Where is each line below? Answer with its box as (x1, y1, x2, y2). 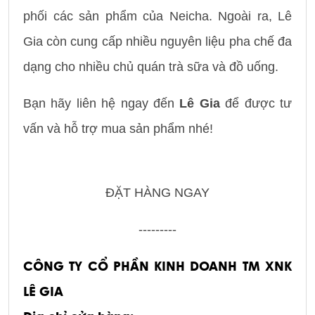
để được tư (219, 96, 292, 110)
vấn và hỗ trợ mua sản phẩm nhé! (23, 121, 213, 136)
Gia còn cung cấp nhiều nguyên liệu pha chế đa (23, 34, 292, 49)
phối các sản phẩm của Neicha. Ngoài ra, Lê (23, 8, 292, 23)
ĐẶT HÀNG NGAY (105, 185, 210, 200)
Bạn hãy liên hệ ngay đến (23, 96, 180, 110)
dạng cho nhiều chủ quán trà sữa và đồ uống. (23, 59, 282, 74)
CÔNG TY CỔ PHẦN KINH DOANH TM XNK (23, 256, 292, 275)
